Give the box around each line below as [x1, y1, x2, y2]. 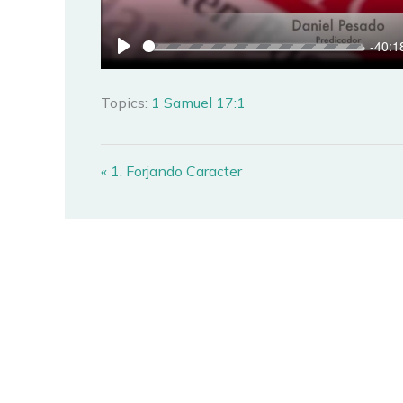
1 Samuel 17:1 [151, 94, 246, 112]
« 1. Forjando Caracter [101, 162, 242, 181]
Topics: [101, 94, 148, 112]
